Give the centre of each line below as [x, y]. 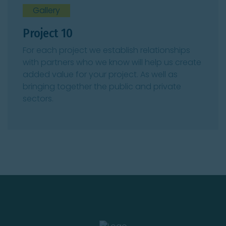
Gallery [46, 10]
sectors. [38, 98]
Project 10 [48, 33]
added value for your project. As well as [100, 74]
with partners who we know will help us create [112, 62]
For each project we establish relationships [106, 50]
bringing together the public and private [102, 86]
